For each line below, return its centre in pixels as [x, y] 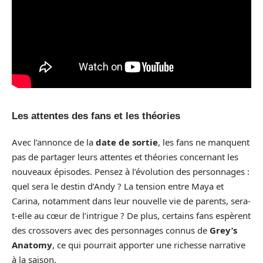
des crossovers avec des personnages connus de [111, 230]
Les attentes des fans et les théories [96, 116]
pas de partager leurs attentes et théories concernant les [125, 157]
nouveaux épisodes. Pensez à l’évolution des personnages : [131, 171]
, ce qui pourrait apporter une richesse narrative [149, 245]
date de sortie [127, 142]
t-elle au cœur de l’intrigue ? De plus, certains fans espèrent [131, 215]
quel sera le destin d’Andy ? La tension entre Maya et [118, 186]
